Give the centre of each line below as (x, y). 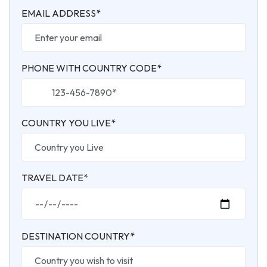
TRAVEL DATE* (55, 178)
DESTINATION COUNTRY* (78, 236)
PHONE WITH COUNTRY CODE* (91, 68)
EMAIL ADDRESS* (61, 13)
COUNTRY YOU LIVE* (69, 123)
